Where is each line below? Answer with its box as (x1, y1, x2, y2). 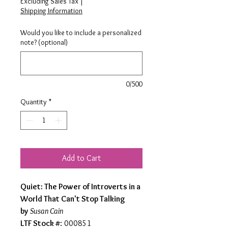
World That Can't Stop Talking (20, 194, 125, 204)
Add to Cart (62, 153, 101, 163)
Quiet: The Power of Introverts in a (20, 182, 140, 191)
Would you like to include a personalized (20, 28, 141, 37)
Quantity (20, 97, 47, 106)
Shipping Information (20, 6, 82, 15)
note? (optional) (20, 38, 68, 47)
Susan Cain (30, 206, 63, 216)
